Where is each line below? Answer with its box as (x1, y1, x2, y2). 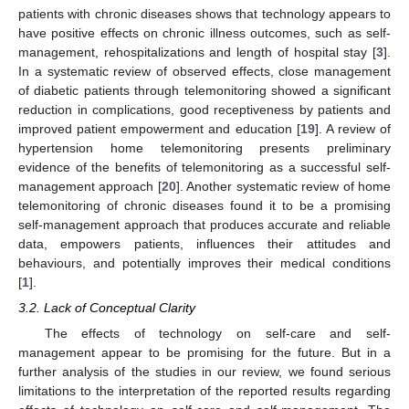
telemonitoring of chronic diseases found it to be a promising (18, 198, 391, 214)
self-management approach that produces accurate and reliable (18, 217, 391, 233)
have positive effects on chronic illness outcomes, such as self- (18, 26, 391, 41)
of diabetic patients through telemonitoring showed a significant (18, 83, 391, 99)
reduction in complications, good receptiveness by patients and (18, 102, 391, 118)
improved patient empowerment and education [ (18, 121, 300, 137)
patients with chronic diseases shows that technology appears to (18, 6, 391, 22)
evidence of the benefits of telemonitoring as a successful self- (18, 160, 391, 175)
